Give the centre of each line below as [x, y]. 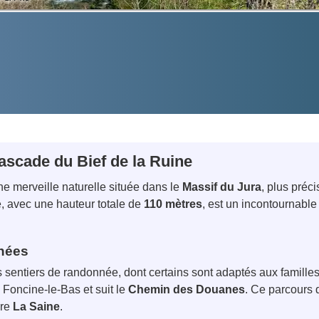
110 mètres [173, 204]
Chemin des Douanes [187, 289]
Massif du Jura [222, 187]
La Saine [36, 306]
